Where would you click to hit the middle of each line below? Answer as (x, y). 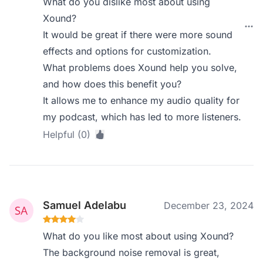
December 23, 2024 (209, 205)
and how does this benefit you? (112, 84)
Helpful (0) (67, 134)
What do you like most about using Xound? (139, 236)
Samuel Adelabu (85, 205)
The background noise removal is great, (131, 252)
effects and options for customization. (127, 51)
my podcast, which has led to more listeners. (142, 117)
